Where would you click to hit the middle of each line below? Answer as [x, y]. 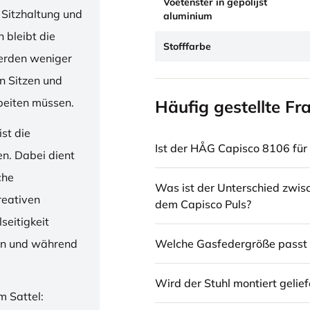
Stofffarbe [187, 46]
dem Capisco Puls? [203, 204]
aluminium [188, 16]
